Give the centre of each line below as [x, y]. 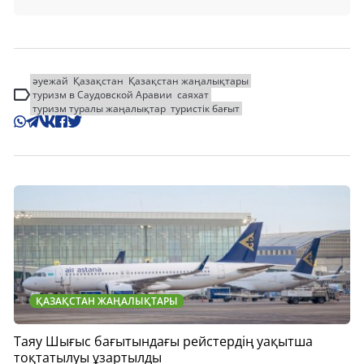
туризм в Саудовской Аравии [102, 94]
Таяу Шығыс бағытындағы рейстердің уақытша [163, 341]
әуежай [50, 80]
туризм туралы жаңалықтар [99, 108]
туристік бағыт [205, 108]
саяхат [193, 94]
